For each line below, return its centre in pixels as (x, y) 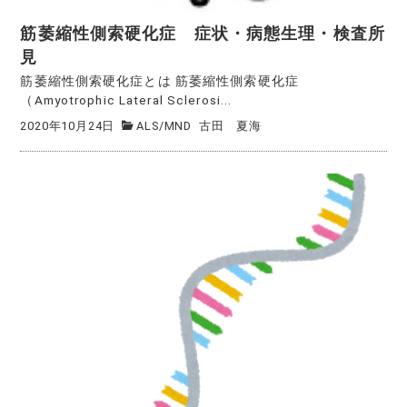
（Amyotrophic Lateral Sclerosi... (126, 100)
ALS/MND (164, 125)
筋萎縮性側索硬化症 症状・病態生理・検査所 (203, 34)
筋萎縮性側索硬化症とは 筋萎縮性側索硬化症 (159, 81)
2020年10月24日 (68, 125)
